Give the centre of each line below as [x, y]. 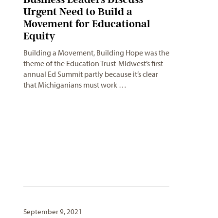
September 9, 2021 [53, 212]
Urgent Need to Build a [78, 12]
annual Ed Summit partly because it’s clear [91, 74]
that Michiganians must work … [75, 85]
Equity [39, 36]
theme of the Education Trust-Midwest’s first [93, 64]
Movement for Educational [87, 24]
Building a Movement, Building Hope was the [96, 53]
